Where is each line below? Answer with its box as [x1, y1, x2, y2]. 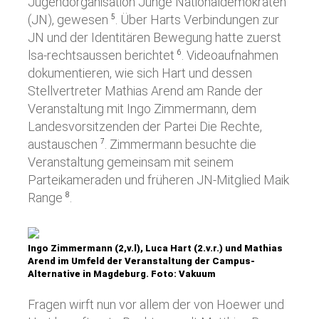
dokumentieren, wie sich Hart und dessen [28, 66, 252, 80]
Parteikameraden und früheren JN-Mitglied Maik [28, 172, 289, 187]
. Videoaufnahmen [182, 48, 278, 63]
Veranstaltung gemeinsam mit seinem [28, 155, 234, 169]
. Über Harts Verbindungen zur [115, 12, 279, 27]
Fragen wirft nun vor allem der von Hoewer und [28, 297, 284, 312]
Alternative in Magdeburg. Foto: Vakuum [28, 268, 216, 279]
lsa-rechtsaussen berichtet [28, 48, 177, 63]
